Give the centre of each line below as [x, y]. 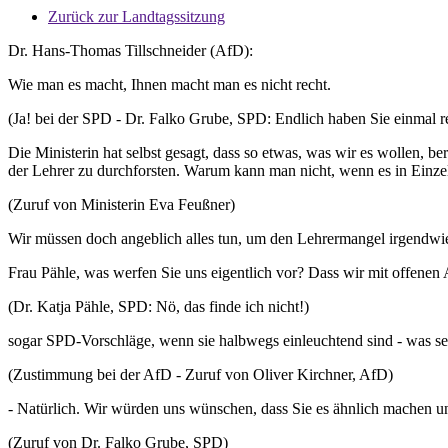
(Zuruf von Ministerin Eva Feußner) [121, 204]
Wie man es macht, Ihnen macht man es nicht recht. [169, 84]
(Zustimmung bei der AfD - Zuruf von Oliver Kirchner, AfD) [200, 374]
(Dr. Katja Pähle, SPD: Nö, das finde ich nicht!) [158, 306]
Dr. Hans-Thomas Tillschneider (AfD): [130, 50]
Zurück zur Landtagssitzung [136, 16]
